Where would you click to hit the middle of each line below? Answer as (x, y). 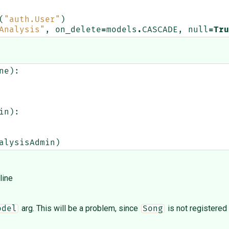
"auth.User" (32, 20)
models (122, 30)
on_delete (78, 30)
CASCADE (160, 30)
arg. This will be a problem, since (79, 209)
